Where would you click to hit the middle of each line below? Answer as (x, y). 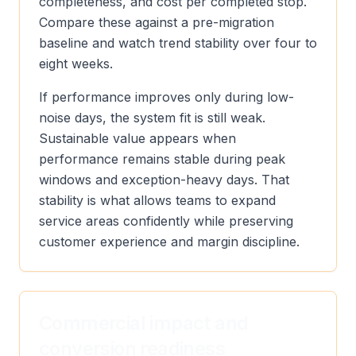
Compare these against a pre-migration (157, 22)
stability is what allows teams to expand (157, 200)
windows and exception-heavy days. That (164, 180)
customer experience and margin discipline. (169, 242)
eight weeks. (76, 64)
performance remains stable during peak (162, 159)
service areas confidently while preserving (166, 221)
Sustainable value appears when (137, 138)
